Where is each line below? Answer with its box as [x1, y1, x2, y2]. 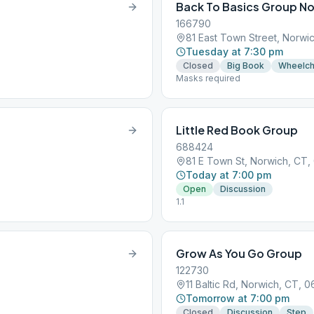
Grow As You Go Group [176, 246, 302, 261]
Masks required [176, 73, 240, 83]
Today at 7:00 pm [186, 169, 271, 181]
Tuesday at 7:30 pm [186, 46, 283, 57]
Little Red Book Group [176, 123, 298, 137]
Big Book [227, 60, 264, 71]
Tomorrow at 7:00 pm [186, 292, 289, 304]
